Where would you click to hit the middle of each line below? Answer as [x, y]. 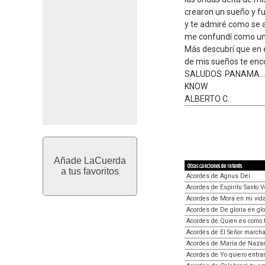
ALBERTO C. [207, 99]
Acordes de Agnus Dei [218, 176]
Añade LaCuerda [90, 161]
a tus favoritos [90, 171]
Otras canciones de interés [215, 166]
